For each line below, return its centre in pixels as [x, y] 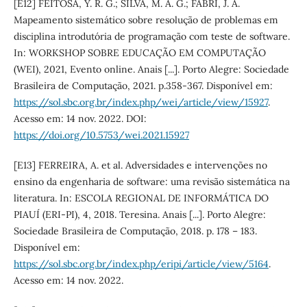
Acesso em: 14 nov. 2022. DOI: [80, 119]
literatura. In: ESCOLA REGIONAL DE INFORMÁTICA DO [141, 198]
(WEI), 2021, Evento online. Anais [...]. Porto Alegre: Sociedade [151, 70]
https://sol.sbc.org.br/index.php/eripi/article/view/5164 [141, 264]
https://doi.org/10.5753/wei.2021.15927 [101, 135]
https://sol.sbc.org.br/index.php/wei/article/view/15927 [140, 102]
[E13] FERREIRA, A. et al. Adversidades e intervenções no [140, 165]
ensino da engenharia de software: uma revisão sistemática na [151, 182]
